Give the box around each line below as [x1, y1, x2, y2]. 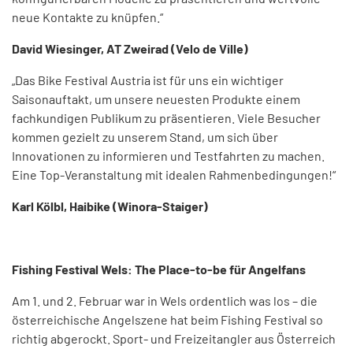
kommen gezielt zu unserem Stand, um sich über [12, 129, 278, 145]
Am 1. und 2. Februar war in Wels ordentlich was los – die [12, 293, 318, 309]
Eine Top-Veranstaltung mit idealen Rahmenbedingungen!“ [12, 167, 336, 183]
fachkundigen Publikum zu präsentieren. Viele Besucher [12, 110, 321, 126]
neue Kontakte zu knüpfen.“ [12, 9, 163, 25]
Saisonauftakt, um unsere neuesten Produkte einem [12, 91, 300, 107]
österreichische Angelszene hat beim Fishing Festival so [12, 312, 323, 328]
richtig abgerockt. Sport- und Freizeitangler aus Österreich [12, 331, 336, 347]
